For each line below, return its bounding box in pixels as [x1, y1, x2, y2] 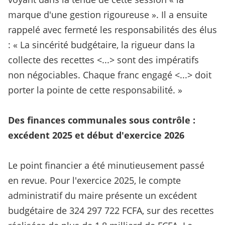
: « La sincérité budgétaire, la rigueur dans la [8, 39, 195, 51]
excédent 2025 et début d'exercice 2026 [8, 129, 184, 142]
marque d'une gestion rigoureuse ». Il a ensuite [8, 9, 207, 21]
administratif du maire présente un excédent [8, 189, 197, 202]
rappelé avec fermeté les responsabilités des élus [8, 24, 217, 36]
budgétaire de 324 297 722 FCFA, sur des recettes [8, 204, 214, 217]
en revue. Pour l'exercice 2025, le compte [8, 174, 181, 187]
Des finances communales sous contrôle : [8, 114, 195, 127]
